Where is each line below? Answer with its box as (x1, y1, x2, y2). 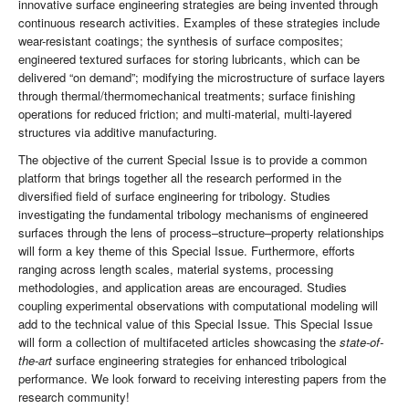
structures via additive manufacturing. (18, 123, 217, 142)
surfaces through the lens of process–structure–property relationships (18, 224, 384, 242)
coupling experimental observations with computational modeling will (18, 297, 378, 315)
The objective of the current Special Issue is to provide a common (18, 151, 367, 169)
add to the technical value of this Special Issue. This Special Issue (18, 315, 372, 333)
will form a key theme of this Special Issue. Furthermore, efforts (18, 242, 355, 260)
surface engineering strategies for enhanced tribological (52, 351, 347, 370)
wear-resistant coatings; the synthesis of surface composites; (18, 32, 343, 50)
